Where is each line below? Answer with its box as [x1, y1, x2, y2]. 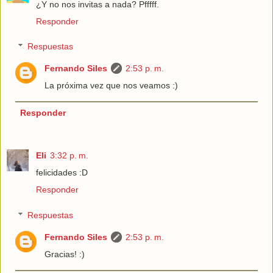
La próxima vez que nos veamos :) [44, 80, 179, 91]
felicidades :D [36, 168, 88, 178]
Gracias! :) [44, 249, 85, 259]
